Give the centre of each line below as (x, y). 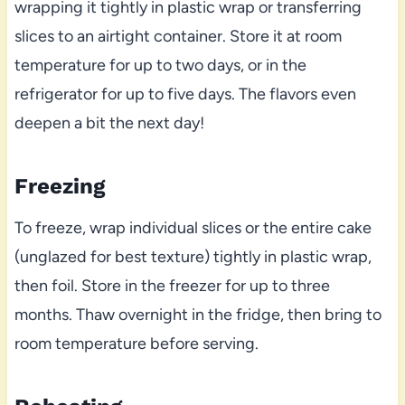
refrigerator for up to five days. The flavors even (185, 94)
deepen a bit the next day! (109, 123)
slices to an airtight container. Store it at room (178, 37)
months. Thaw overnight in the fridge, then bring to (198, 315)
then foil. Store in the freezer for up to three (172, 286)
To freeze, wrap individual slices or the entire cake (193, 228)
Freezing (59, 187)
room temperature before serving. (136, 344)
